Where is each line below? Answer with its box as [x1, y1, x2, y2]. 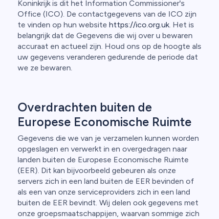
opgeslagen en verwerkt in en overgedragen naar [18, 144, 187, 153]
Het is [171, 20, 194, 29]
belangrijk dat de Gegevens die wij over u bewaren [18, 31, 193, 40]
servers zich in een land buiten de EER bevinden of [18, 176, 194, 186]
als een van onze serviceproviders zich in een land [18, 187, 190, 197]
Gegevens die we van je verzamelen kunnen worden [18, 133, 199, 143]
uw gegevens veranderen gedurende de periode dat [18, 52, 198, 62]
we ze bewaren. [18, 63, 72, 72]
